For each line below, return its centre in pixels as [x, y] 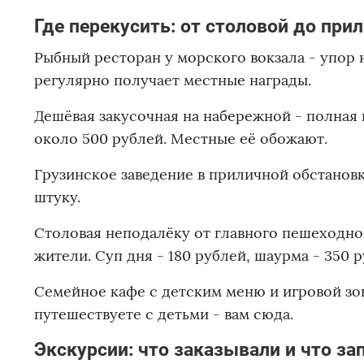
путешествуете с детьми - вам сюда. [164, 314]
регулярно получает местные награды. [173, 80]
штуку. [57, 197]
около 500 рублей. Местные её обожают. [181, 139]
